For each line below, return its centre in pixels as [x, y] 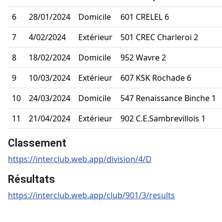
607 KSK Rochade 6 [156, 78]
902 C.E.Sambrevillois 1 [163, 118]
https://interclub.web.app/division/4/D [80, 159]
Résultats [31, 179]
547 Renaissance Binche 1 [168, 98]
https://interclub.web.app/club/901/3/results [91, 195]
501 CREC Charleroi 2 [159, 37]
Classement [37, 143]
